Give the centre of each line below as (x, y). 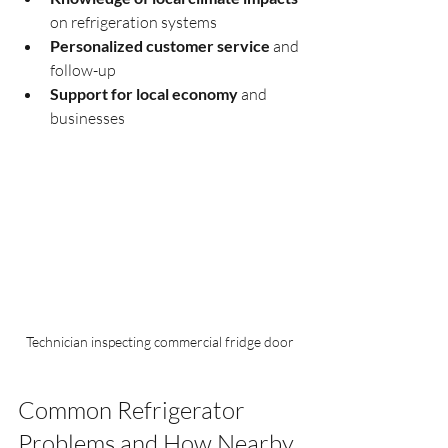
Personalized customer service (160, 45)
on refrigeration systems (133, 22)
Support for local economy (144, 93)
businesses (87, 118)
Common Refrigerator (134, 409)
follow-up (83, 70)
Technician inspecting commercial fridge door (160, 341)
